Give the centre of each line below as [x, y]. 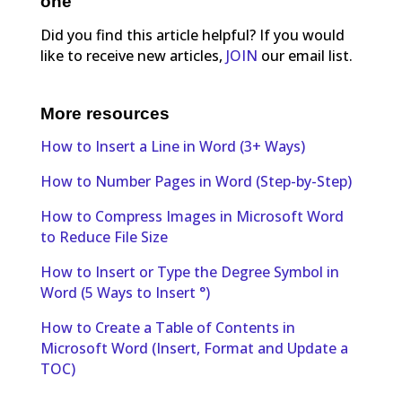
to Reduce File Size [104, 237]
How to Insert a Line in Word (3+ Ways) [172, 147]
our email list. [306, 55]
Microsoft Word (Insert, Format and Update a [194, 349]
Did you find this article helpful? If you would [192, 35]
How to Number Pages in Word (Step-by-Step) [196, 182]
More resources [105, 113]
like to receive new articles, [133, 55]
